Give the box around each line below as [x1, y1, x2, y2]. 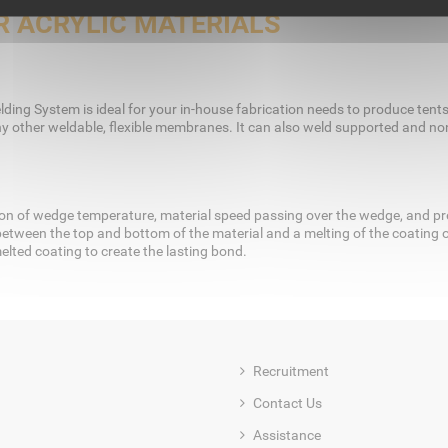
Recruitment [253, 363, 329, 380]
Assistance [253, 427, 321, 444]
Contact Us [253, 395, 322, 412]
